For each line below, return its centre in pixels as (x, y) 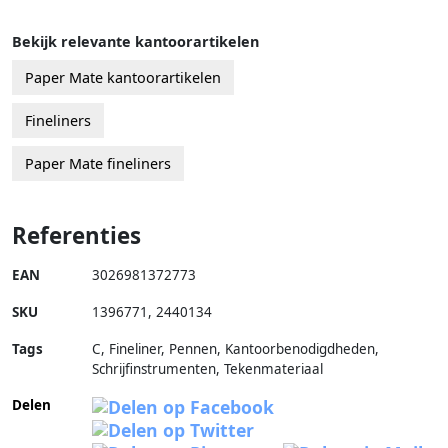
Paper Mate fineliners (98, 163)
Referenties (76, 235)
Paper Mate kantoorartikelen (123, 77)
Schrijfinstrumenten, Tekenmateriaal (207, 368)
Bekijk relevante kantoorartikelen (135, 41)
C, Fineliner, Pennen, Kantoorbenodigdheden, (235, 348)
